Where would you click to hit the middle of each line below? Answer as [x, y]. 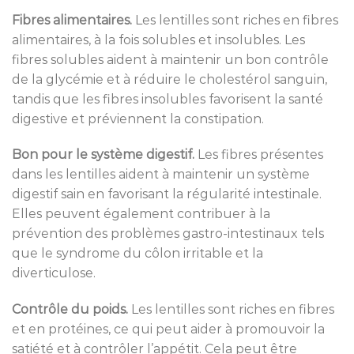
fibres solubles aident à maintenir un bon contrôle [170, 59]
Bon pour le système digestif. [103, 155]
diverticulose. [54, 273]
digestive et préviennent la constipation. [138, 119]
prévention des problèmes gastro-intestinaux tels [168, 234]
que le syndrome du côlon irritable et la [137, 254]
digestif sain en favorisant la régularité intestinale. [167, 194]
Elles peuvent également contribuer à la [141, 214]
